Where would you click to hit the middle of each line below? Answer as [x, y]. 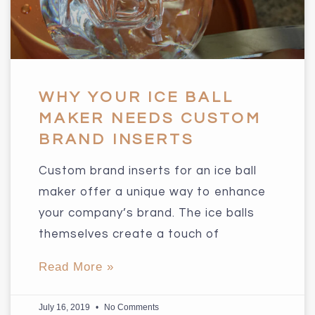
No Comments [130, 307]
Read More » [76, 266]
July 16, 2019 [65, 307]
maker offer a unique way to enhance [152, 192]
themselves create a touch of [129, 234]
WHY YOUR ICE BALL [136, 97]
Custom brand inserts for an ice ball [148, 171]
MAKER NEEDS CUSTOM [150, 118]
